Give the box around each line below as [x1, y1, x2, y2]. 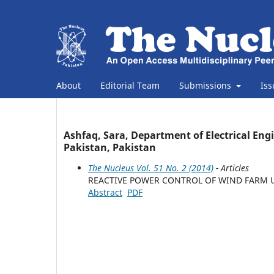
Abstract [88, 186, 122, 198]
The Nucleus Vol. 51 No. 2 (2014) [88, 161, 213, 174]
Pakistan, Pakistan [64, 140, 156, 154]
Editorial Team [100, 79, 160, 91]
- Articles [213, 161, 249, 174]
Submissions [179, 79, 234, 91]
